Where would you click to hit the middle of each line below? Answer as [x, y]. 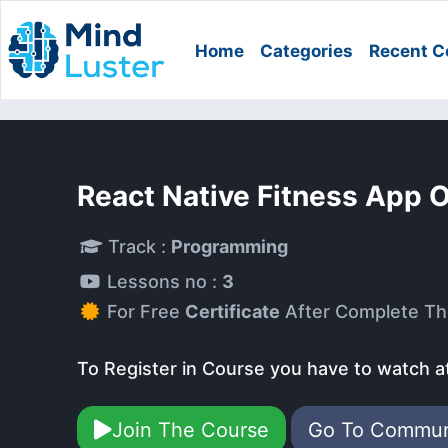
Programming [229, 246]
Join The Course [190, 430]
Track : [137, 246]
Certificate [232, 311]
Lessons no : [164, 281]
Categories [307, 51]
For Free [146, 311]
